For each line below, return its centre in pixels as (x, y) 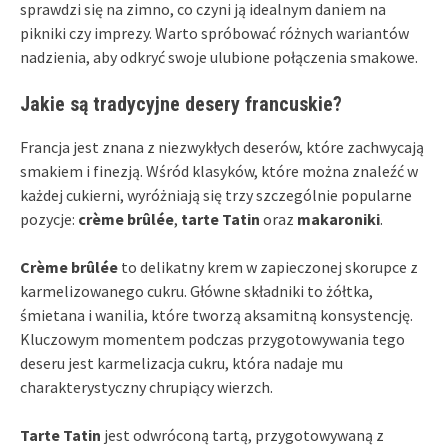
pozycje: (49, 218)
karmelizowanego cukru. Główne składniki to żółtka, (196, 290)
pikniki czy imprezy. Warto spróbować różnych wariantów (214, 32)
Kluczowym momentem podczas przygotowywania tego (212, 338)
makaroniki (338, 218)
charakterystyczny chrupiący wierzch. (146, 386)
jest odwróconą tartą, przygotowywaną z (242, 434)
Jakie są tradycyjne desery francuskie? (181, 103)
